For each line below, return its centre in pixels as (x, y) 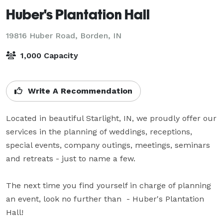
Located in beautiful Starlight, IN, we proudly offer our (111, 118)
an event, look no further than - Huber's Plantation (105, 199)
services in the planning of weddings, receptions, (99, 131)
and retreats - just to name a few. (71, 158)
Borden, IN (101, 35)
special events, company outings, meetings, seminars (108, 145)
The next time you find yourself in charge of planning (109, 185)
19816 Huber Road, (43, 35)
